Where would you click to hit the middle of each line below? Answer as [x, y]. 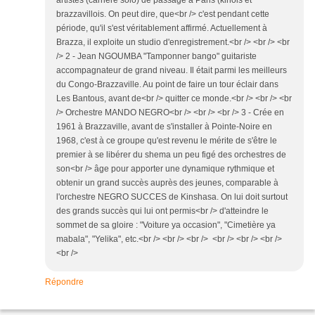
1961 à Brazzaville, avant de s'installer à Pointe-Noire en [164, 126]
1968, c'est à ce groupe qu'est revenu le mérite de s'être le [167, 140]
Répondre [64, 282]
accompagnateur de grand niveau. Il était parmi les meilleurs [172, 70]
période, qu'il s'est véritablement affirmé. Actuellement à [162, 28]
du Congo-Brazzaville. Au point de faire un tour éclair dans [167, 84]
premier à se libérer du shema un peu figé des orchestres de [171, 154]
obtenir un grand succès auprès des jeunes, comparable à [167, 182]
